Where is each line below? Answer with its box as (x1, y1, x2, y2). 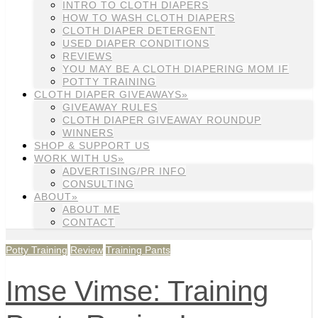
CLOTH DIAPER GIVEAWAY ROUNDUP (62, 114, 261, 126)
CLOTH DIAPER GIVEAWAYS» (34, 89, 188, 100)
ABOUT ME (62, 204, 120, 215)
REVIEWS (62, 50, 112, 62)
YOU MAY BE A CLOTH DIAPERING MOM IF (62, 63, 289, 75)
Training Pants (106, 244, 170, 256)
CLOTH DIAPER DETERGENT (62, 25, 215, 36)
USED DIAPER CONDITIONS (62, 38, 209, 49)
